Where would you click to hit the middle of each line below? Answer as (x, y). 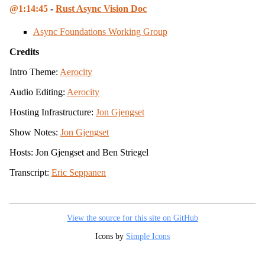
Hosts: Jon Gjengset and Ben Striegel (79, 152)
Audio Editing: (38, 92)
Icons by (111, 236)
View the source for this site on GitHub (132, 217)
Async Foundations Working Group (100, 31)
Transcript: (30, 172)
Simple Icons (148, 236)
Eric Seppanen (79, 172)
